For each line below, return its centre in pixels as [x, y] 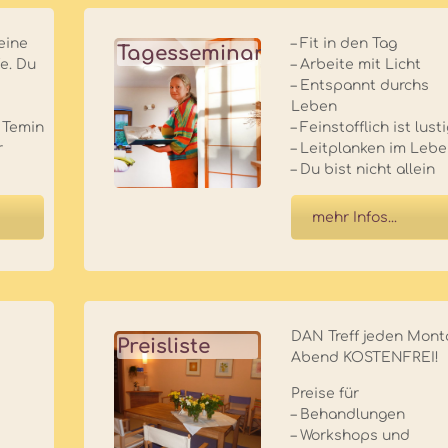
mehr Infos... [355, 217]
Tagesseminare [196, 53]
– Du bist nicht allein [363, 169]
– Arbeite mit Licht [356, 64]
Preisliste [164, 347]
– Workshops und [351, 436]
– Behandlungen [348, 415]
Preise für [325, 394]
